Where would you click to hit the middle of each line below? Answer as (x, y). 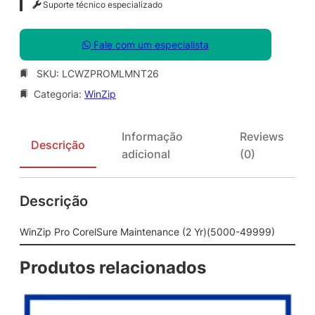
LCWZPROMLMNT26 (110, 73)
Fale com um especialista (150, 44)
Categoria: (59, 94)
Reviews (262, 136)
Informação (152, 136)
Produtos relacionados (113, 267)
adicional (146, 154)
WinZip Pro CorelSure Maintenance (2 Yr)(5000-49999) (147, 231)
